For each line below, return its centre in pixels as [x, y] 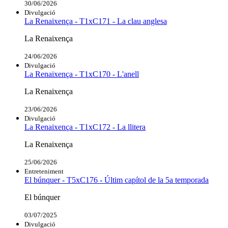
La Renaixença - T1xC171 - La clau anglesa [96, 21]
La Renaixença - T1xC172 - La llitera [85, 127]
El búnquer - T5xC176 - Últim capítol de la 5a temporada [117, 180]
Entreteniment [44, 171]
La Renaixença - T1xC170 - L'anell [82, 74]
